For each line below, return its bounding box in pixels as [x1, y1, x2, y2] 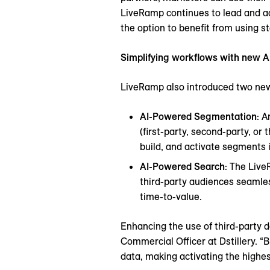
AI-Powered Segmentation [140, 110, 257, 123]
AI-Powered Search [140, 160, 225, 173]
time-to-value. [140, 190, 202, 203]
